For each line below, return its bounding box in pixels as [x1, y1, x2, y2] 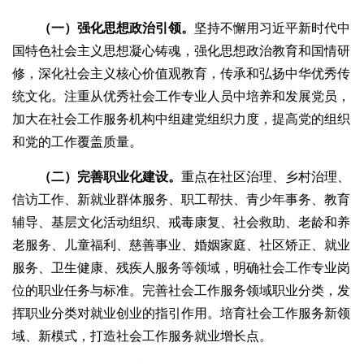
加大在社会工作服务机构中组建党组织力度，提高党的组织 [12, 112, 350, 127]
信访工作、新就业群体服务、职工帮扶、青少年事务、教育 [12, 193, 350, 207]
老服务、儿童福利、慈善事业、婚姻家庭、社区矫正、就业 [12, 238, 350, 253]
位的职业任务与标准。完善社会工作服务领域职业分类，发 [12, 284, 350, 298]
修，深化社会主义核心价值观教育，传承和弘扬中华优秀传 [12, 67, 350, 81]
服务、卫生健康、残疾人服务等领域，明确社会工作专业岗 [12, 261, 350, 275]
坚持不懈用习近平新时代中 [194, 21, 350, 36]
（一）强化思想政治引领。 [38, 21, 194, 36]
